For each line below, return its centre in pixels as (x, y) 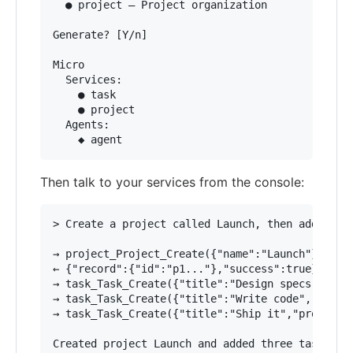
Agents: (81, 124)
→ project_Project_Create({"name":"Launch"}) (188, 254)
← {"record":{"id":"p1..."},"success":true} (185, 269)
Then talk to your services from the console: (172, 182)
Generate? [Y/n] (100, 35)
